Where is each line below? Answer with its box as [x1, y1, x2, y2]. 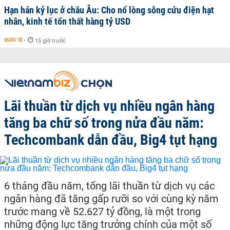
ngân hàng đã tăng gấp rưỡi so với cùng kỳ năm [4, 193, 219, 205]
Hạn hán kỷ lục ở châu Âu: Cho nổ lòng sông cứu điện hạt [4, 5, 214, 15]
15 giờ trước [35, 37, 66, 44]
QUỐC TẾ [4, 37, 23, 43]
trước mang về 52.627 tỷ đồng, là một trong [4, 205, 201, 218]
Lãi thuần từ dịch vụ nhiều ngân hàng [4, 98, 215, 114]
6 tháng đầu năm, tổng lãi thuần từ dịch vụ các [4, 180, 215, 192]
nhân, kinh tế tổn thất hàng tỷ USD [4, 16, 130, 27]
